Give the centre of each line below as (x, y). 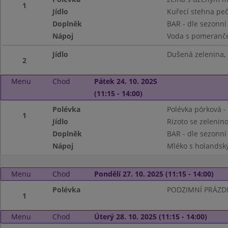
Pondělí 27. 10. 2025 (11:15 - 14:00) (154, 174)
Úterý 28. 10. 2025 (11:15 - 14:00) (150, 217)
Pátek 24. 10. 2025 (125, 81)
